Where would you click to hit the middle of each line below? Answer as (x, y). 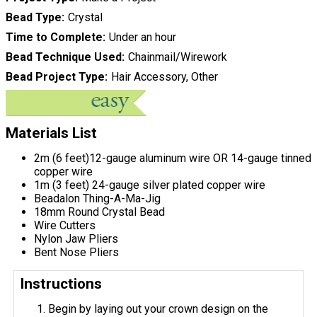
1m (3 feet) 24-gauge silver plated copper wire (150, 185)
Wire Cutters (65, 226)
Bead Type (34, 18)
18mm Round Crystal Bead (99, 212)
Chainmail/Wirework (177, 57)
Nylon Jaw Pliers (76, 239)
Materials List (51, 133)
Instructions (61, 284)
